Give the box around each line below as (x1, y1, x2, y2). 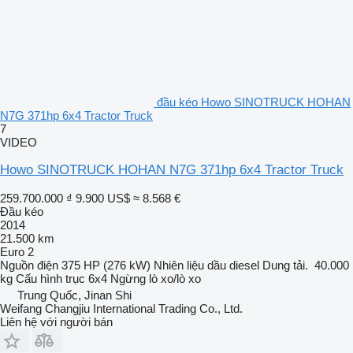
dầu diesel (207, 258, 259, 273)
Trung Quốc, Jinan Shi (17, 288, 132, 303)
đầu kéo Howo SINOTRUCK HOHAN (157, 95, 351, 110)
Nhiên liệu (154, 258, 204, 273)
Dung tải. (262, 258, 308, 273)
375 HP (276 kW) (61, 258, 150, 273)
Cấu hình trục (16, 272, 85, 286)
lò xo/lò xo (149, 272, 201, 286)
